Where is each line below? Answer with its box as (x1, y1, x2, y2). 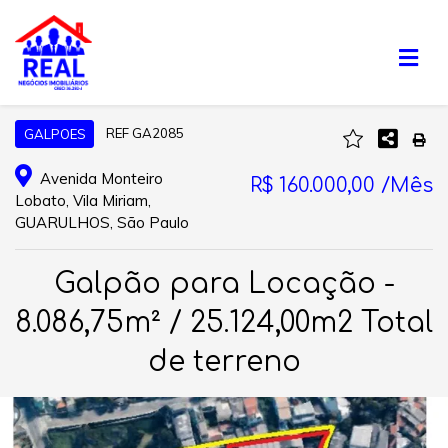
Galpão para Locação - (53, 267, 395, 300)
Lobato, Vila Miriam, (15, 190, 151, 210)
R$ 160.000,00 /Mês (250, 174, 433, 198)
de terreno (147, 345, 301, 378)
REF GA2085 (105, 125, 184, 141)
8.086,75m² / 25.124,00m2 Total (15, 306, 433, 339)
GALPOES (23, 125, 86, 142)
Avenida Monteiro (35, 168, 163, 188)
